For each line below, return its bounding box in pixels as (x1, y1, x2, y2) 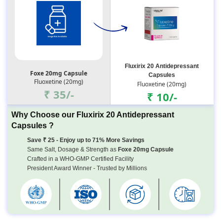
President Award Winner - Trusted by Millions (27, 164, 147, 172)
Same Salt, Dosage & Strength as (27, 146, 118, 153)
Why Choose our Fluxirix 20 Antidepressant (11, 110, 175, 119)
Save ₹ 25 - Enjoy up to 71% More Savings (27, 136, 145, 144)
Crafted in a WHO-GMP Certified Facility (27, 155, 134, 162)
